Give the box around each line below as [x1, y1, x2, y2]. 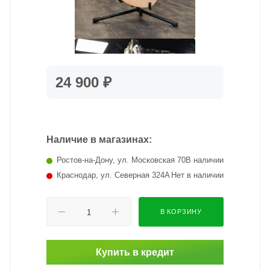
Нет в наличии [171, 171, 224, 180]
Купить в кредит [96, 247, 174, 257]
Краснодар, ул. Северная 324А [57, 171, 170, 180]
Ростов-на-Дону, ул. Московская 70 [57, 155, 186, 165]
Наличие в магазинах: [46, 134, 152, 145]
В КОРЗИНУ [160, 208, 202, 215]
